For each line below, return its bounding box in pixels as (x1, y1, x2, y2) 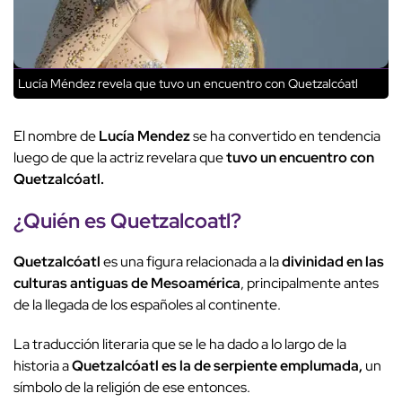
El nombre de (13, 127, 96, 146)
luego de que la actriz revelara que (13, 148, 223, 168)
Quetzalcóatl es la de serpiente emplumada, (72, 356, 365, 376)
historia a (13, 356, 72, 376)
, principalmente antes (240, 274, 379, 293)
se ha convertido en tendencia (190, 127, 380, 146)
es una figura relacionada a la (100, 252, 282, 272)
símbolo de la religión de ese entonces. (13, 378, 253, 398)
